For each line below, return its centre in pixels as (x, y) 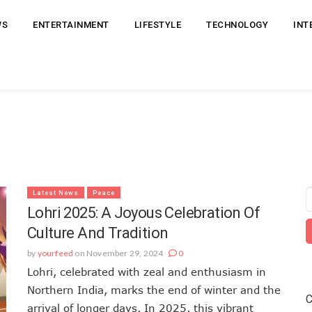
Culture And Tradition (98, 233)
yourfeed (55, 253)
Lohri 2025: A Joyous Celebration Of (143, 212)
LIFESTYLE (158, 25)
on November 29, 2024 (119, 253)
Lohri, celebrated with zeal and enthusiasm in (147, 271)
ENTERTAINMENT (71, 25)
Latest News (56, 193)
